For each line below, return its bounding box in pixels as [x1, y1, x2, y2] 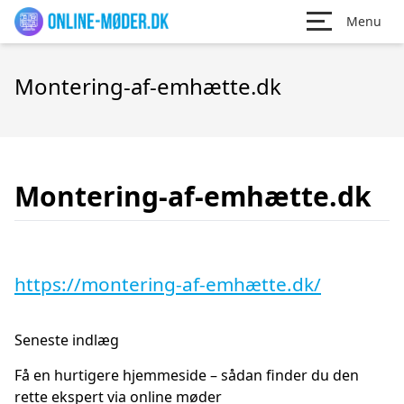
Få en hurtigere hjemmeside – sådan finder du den [14, 365, 359, 385]
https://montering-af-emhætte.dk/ [14, 271, 321, 297]
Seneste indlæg [14, 330, 119, 350]
